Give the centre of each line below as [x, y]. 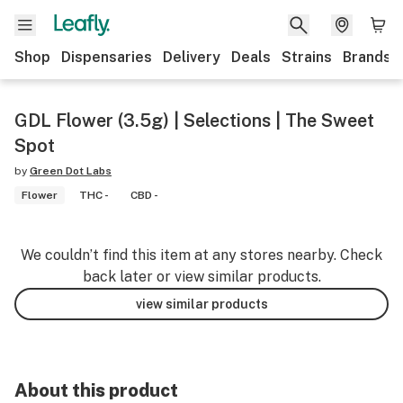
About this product [96, 390]
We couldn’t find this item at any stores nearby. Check [201, 255]
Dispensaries [107, 57]
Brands [367, 57]
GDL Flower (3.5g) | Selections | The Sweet [194, 121]
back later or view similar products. [201, 277]
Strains [307, 57]
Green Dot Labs [71, 171]
